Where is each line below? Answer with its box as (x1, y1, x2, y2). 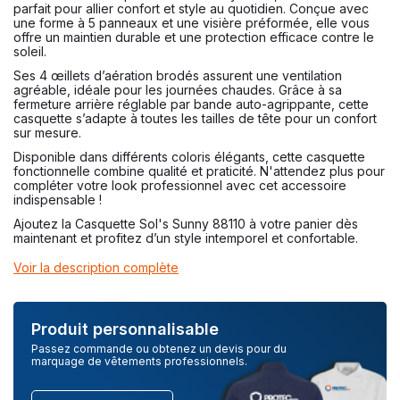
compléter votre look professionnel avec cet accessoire (13, 178, 346, 194)
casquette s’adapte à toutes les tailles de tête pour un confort (13, 110, 377, 126)
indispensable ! (13, 192, 105, 208)
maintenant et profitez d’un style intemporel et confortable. (13, 230, 358, 246)
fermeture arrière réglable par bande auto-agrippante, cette (13, 96, 369, 112)
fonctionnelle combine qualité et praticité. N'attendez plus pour (13, 163, 385, 179)
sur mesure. (13, 124, 81, 140)
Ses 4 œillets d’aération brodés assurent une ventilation (13, 67, 342, 83)
